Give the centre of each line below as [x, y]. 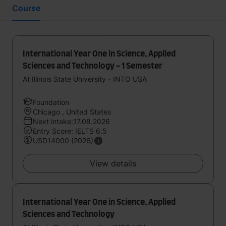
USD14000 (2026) [63, 140]
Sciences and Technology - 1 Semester [93, 66]
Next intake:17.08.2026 [71, 121]
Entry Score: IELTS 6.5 [70, 131]
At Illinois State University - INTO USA [85, 79]
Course [26, 8]
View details [113, 163]
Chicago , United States [72, 112]
